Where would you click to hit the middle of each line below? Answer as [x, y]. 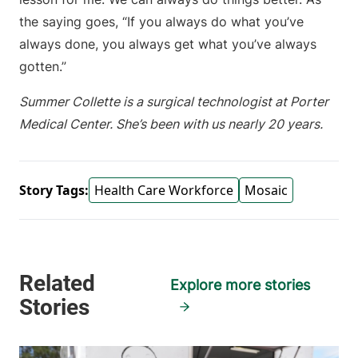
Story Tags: [54, 191]
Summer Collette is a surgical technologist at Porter [174, 102]
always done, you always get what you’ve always [168, 44]
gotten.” [45, 67]
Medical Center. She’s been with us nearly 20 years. [171, 124]
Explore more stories [241, 285]
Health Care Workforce [164, 191]
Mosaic [266, 191]
